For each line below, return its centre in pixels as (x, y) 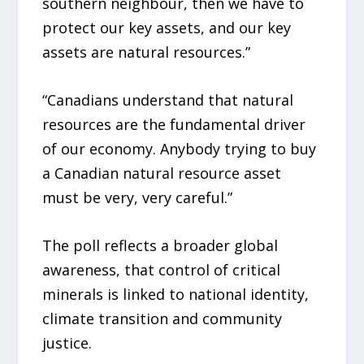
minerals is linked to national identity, (176, 294)
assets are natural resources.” (147, 52)
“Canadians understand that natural (168, 100)
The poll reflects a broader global (160, 245)
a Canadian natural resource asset (162, 173)
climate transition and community (162, 318)
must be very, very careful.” (138, 197)
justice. (67, 342)
